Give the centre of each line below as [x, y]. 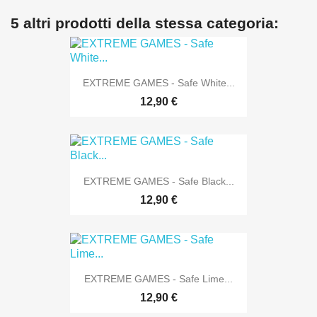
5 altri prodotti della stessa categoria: [145, 23]
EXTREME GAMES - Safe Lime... [158, 278]
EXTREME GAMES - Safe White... [158, 83]
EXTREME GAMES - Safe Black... [158, 181]
